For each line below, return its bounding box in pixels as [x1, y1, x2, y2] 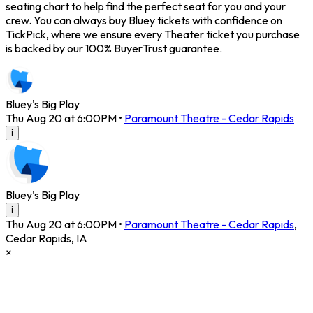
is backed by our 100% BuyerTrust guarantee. [6, 41, 222, 56]
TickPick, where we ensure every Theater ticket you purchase [6, 27, 300, 42]
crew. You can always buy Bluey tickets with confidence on [6, 13, 282, 28]
